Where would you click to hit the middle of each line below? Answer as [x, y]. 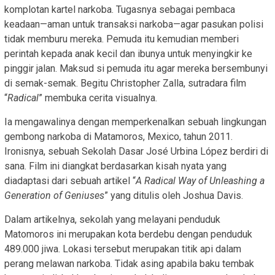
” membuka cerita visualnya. [98, 98]
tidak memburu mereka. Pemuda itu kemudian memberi [122, 39]
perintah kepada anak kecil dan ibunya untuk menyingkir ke [128, 53]
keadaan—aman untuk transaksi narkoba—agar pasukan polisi [134, 24]
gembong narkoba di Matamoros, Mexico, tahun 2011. [118, 136]
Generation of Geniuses [54, 195]
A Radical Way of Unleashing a [200, 180]
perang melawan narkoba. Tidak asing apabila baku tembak [129, 263]
